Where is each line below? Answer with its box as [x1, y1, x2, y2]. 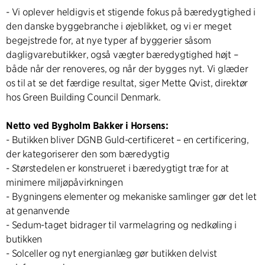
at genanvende [6, 205, 70, 216]
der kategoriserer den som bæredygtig [6, 148, 170, 160]
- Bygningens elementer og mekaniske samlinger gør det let [6, 190, 257, 202]
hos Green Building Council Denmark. [6, 91, 161, 103]
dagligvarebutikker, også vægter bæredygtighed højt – [6, 49, 238, 60]
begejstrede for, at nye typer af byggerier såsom [6, 34, 211, 46]
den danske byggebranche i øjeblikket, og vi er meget [6, 20, 232, 32]
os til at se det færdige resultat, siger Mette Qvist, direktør [6, 77, 248, 89]
